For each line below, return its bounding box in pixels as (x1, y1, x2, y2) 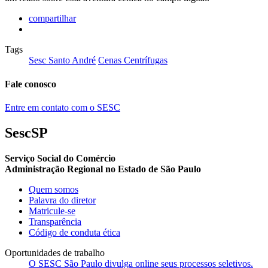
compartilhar (29, 13, 76, 24)
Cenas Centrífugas (98, 55, 167, 66)
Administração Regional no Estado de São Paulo (5, 163, 201, 174)
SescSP (5, 124, 48, 141)
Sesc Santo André (29, 55, 96, 66)
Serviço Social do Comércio (5, 153, 115, 163)
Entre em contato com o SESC (5, 102, 120, 113)
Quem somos (29, 184, 78, 194)
